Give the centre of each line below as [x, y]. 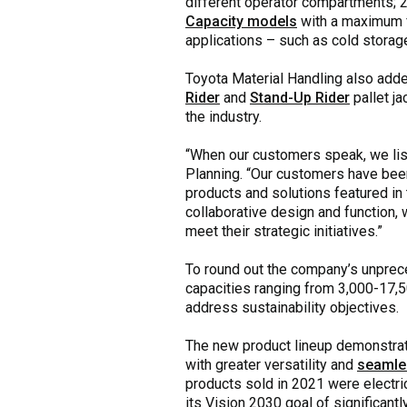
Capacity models [241, 21]
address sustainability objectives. [292, 307]
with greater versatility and [271, 364]
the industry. [223, 116]
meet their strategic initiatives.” [284, 231]
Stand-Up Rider [300, 97]
